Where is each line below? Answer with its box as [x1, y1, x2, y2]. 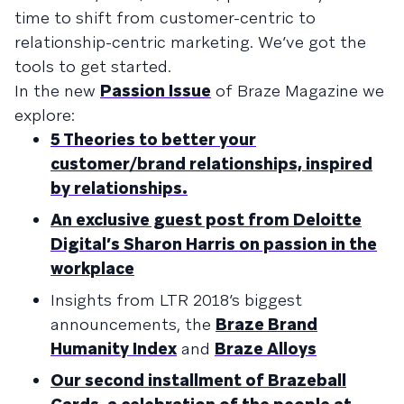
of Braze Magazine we [211, 80, 384, 101]
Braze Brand [216, 314, 317, 335]
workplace [50, 258, 134, 279]
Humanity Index [50, 338, 177, 359]
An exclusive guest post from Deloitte [50, 209, 362, 230]
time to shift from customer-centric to [14, 7, 316, 28]
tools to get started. [14, 56, 171, 77]
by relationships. [50, 178, 188, 198]
